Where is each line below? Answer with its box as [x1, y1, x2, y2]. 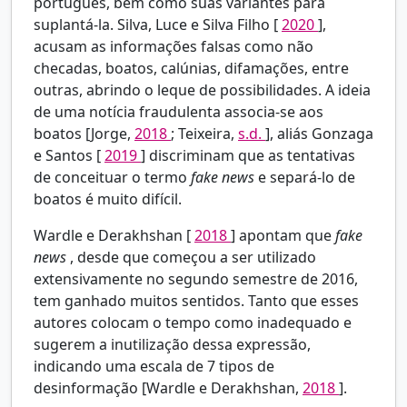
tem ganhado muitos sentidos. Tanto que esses [34, 291, 359, 312]
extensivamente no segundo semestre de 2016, [34, 269, 358, 290]
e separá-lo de [258, 167, 355, 188]
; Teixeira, [171, 124, 238, 144]
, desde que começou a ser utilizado [70, 247, 316, 268]
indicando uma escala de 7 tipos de [34, 356, 274, 377]
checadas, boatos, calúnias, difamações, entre [34, 58, 349, 79]
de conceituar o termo [34, 167, 191, 188]
